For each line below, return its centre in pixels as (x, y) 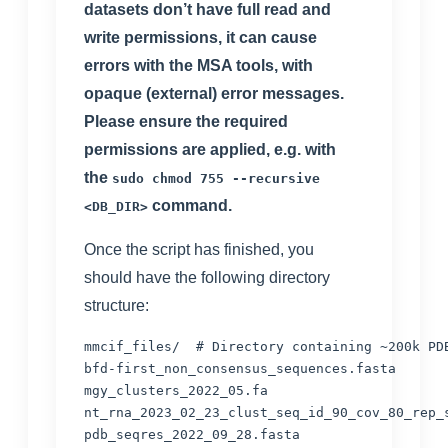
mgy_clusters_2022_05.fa (176, 390)
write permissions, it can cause (200, 37)
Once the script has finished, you (199, 249)
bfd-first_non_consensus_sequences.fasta (240, 368)
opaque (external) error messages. (214, 93)
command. (192, 205)
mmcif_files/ (140, 346)
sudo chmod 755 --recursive (216, 178)
